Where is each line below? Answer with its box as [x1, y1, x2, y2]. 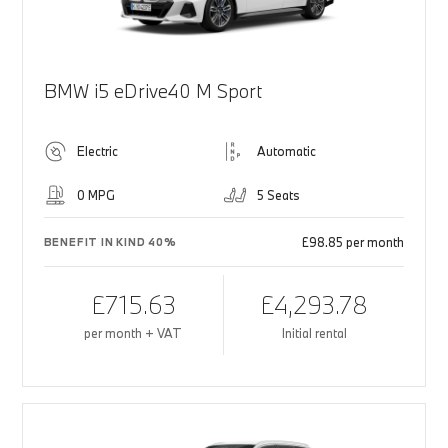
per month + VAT [84, 325, 183, 342]
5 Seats [257, 187, 300, 204]
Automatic [257, 143, 316, 160]
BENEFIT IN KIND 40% [43, 235, 177, 250]
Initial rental [281, 325, 347, 342]
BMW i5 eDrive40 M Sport [43, 79, 262, 104]
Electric [76, 143, 118, 160]
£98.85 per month [302, 234, 405, 251]
